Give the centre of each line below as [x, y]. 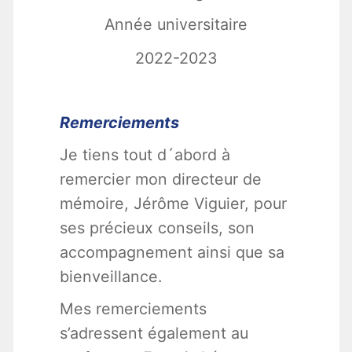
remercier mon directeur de [160, 180]
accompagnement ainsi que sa [172, 253]
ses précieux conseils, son [157, 228]
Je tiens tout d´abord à [145, 155]
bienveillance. [110, 277]
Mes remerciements [133, 309]
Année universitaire [176, 25]
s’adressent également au [154, 334]
